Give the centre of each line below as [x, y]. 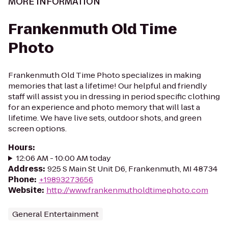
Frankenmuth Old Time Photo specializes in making [105, 75]
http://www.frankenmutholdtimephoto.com [127, 190]
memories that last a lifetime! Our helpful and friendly [108, 86]
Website [25, 190]
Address [25, 169]
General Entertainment [55, 214]
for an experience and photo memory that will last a [104, 107]
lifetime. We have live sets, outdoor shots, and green [105, 118]
